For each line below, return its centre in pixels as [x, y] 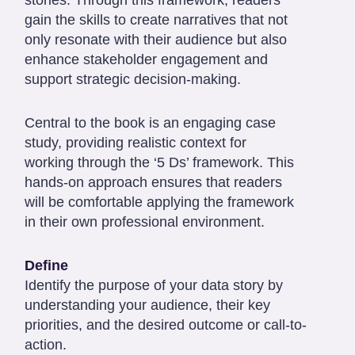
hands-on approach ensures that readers [153, 182]
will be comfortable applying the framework [159, 202]
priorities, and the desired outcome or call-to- [166, 324]
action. [46, 344]
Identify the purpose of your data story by [154, 285]
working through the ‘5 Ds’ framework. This [159, 162]
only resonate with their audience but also [156, 39]
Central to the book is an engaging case [150, 122]
